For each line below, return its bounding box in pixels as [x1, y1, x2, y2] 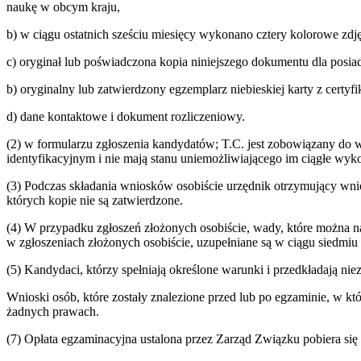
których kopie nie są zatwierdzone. [6, 193, 183, 208]
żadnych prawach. [6, 305, 99, 319]
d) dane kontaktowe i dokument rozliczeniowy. [6, 110, 245, 124]
